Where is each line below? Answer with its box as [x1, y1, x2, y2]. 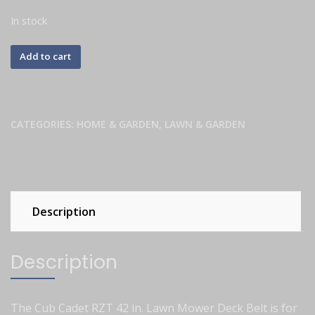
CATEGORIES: [11, 117, 77, 131]
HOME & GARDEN [77, 117, 159, 131]
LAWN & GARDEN [165, 117, 245, 131]
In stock [11, 13, 47, 27]
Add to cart [20, 50, 72, 63]
